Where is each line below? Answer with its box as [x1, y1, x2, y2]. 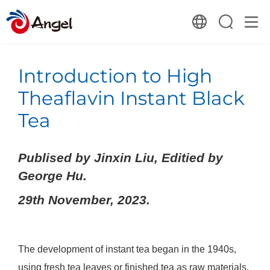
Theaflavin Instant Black [17, 86, 245, 110]
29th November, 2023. [17, 192, 150, 207]
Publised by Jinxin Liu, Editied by [17, 150, 223, 165]
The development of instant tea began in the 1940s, [17, 243, 236, 254]
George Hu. [17, 168, 87, 183]
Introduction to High [17, 64, 212, 87]
